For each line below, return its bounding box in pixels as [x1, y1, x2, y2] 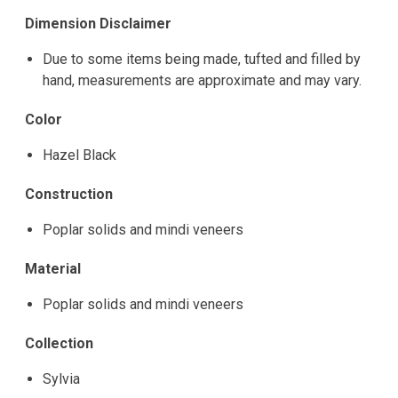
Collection [25, 335, 93, 353]
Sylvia [43, 370, 80, 388]
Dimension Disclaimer [25, 15, 171, 33]
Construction [25, 186, 113, 203]
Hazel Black [43, 147, 116, 164]
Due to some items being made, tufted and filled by [43, 51, 361, 68]
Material [25, 260, 81, 278]
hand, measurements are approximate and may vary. [43, 72, 362, 90]
